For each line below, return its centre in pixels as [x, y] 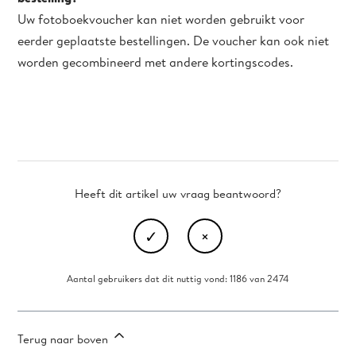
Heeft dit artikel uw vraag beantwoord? [178, 193]
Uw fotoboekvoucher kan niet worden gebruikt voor [161, 19]
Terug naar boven [65, 339]
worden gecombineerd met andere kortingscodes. [156, 62]
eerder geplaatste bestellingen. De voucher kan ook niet [174, 41]
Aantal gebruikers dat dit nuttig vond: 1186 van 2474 [178, 279]
